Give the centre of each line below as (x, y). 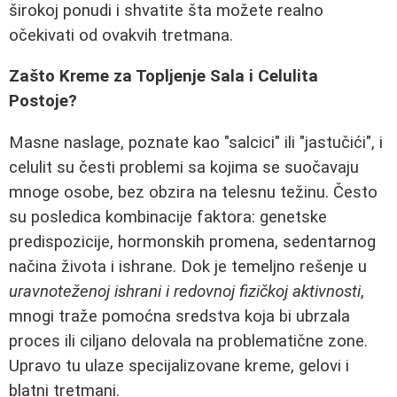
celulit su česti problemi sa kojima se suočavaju (184, 167)
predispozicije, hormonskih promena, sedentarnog (192, 242)
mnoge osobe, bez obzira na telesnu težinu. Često (193, 192)
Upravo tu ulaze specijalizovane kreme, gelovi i (179, 366)
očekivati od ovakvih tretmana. (121, 35)
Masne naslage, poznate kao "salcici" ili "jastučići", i (196, 143)
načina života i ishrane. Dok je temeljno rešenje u (188, 267)
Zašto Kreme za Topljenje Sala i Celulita (163, 77)
